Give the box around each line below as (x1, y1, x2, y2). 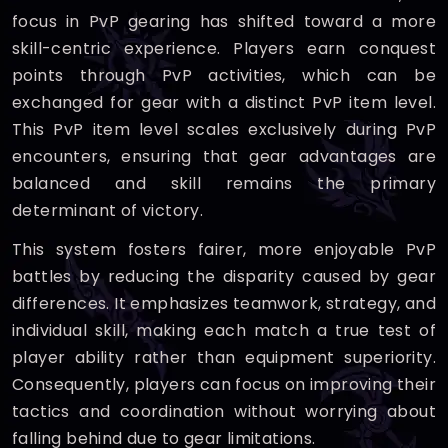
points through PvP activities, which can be (12, 64, 436, 87)
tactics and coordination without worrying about (12, 400, 436, 423)
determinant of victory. (12, 199, 204, 222)
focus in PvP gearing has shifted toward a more (12, 10, 436, 33)
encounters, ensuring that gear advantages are (12, 145, 436, 168)
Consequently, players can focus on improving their (12, 373, 436, 396)
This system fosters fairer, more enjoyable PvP (12, 238, 436, 261)
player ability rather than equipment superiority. (12, 346, 436, 369)
